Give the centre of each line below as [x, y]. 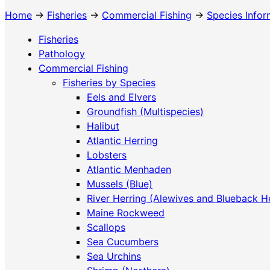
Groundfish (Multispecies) [145, 111]
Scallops [106, 227]
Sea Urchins [114, 256]
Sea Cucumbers [123, 242]
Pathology [62, 54]
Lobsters [107, 155]
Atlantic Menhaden [129, 169]
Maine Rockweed [126, 213]
